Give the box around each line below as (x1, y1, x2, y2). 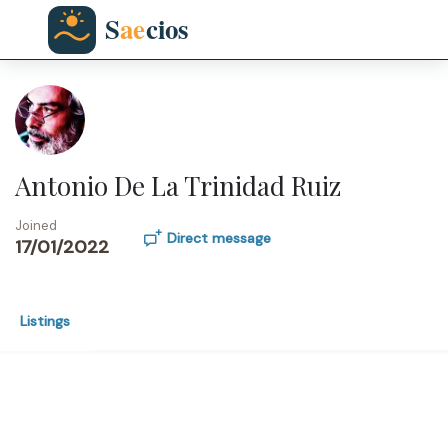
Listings (20, 312, 70, 330)
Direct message (167, 229, 271, 247)
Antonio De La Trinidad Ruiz (15, 168, 341, 203)
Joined (15, 217, 57, 234)
